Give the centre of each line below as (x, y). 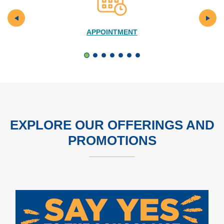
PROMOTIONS (112, 140)
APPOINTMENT (112, 32)
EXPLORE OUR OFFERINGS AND (112, 125)
